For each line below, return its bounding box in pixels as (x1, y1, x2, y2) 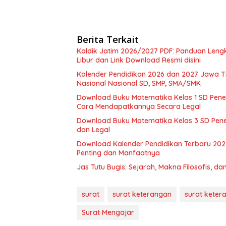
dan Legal (77, 125, 110, 134)
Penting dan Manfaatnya (77, 148, 160, 157)
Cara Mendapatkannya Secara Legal (77, 102, 201, 111)
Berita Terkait (77, 33, 139, 45)
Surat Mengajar (82, 208, 134, 217)
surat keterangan (112, 190, 172, 199)
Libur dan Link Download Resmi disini (77, 55, 201, 65)
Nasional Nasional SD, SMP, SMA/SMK (77, 79, 201, 88)
